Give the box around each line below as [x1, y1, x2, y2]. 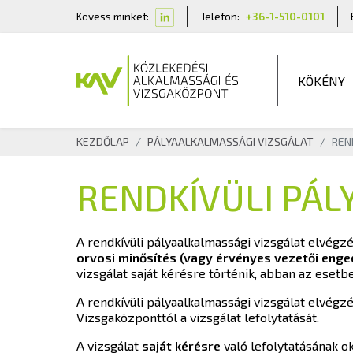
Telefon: [200, 9, 240, 23]
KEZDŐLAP [76, 134, 129, 148]
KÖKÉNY [297, 72, 345, 88]
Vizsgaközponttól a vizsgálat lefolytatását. [76, 309, 319, 325]
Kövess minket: [76, 9, 149, 23]
